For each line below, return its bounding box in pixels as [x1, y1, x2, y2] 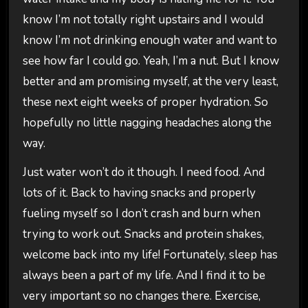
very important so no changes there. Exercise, [22, 288, 261, 305]
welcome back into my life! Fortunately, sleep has [22, 247, 278, 263]
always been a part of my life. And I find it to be [22, 267, 265, 284]
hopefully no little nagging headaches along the [22, 114, 272, 131]
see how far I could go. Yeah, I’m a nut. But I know [22, 52, 279, 69]
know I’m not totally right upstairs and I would [22, 11, 263, 27]
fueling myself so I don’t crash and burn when [22, 206, 261, 222]
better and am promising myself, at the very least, [22, 73, 278, 89]
